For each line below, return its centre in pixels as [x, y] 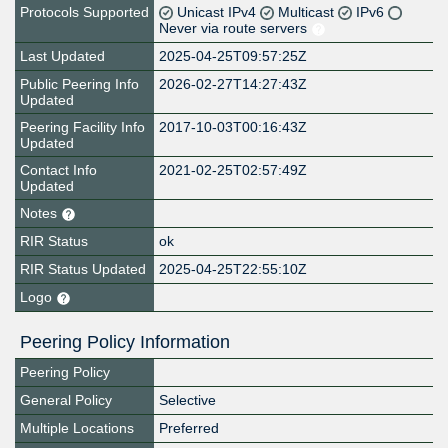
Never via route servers [235, 28]
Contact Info [58, 170]
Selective [188, 400]
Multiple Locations [77, 428]
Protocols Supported [84, 12]
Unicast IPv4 [219, 12]
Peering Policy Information [125, 342]
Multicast [308, 12]
